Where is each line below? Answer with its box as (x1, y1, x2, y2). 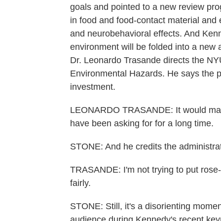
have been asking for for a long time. (70, 118, 214, 128)
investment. (70, 82, 115, 92)
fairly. (70, 178, 91, 188)
